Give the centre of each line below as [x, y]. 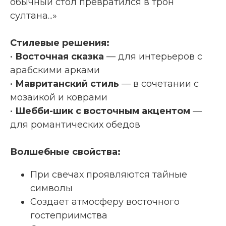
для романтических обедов [75, 124]
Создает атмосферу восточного [105, 202]
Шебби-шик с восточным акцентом [103, 111]
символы [51, 188]
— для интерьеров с [153, 56]
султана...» [34, 15]
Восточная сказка [60, 56]
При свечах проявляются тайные [109, 174]
